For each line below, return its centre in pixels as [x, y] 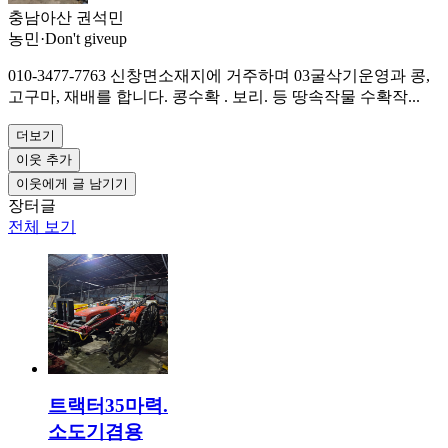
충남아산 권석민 [66, 17]
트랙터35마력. [108, 405]
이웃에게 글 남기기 [72, 183]
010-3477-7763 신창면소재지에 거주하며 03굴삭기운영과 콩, [219, 75]
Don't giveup [86, 38]
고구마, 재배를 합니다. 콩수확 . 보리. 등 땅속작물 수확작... [214, 96]
